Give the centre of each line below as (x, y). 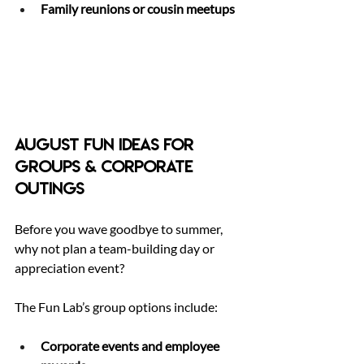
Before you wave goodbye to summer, (120, 229)
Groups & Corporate (106, 167)
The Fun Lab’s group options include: (116, 307)
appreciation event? (71, 268)
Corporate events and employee (131, 346)
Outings (49, 189)
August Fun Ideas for (106, 145)
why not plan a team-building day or (116, 249)
